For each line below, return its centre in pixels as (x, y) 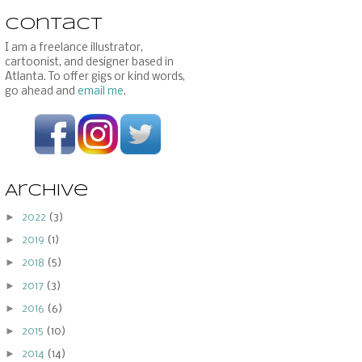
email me (101, 91)
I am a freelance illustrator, (74, 48)
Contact (54, 24)
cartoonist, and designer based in (89, 62)
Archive (46, 191)
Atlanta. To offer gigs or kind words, (95, 77)
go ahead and (41, 91)
